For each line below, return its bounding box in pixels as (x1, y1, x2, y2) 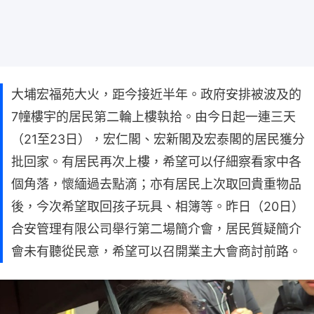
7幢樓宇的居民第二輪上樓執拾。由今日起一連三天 (11, 109, 296, 124)
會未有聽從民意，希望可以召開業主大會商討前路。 (11, 243, 301, 259)
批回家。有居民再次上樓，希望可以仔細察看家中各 (11, 153, 301, 169)
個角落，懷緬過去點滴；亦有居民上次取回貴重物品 (11, 176, 301, 191)
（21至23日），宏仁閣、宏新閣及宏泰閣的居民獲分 (11, 131, 305, 146)
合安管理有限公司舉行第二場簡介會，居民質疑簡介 (11, 221, 301, 236)
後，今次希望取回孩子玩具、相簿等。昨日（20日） (11, 198, 304, 214)
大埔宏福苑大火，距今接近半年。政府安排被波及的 (11, 86, 301, 102)
